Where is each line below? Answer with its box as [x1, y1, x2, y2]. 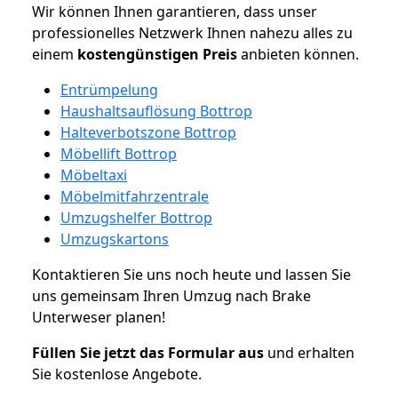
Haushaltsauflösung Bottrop [60, 100, 252, 121]
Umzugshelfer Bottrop [60, 207, 212, 227]
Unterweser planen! [32, 306, 165, 327]
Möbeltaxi [60, 164, 127, 185]
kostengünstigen [77, 44, 199, 64]
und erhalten [264, 342, 354, 362]
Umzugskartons [60, 228, 169, 249]
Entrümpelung [60, 79, 158, 99]
